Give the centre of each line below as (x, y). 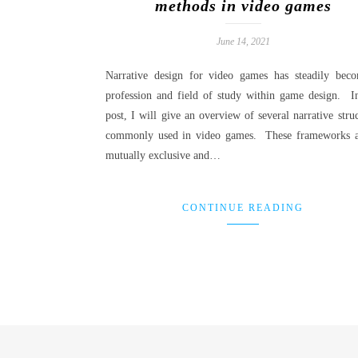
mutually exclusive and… (163, 155)
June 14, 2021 (243, 41)
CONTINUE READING (243, 207)
